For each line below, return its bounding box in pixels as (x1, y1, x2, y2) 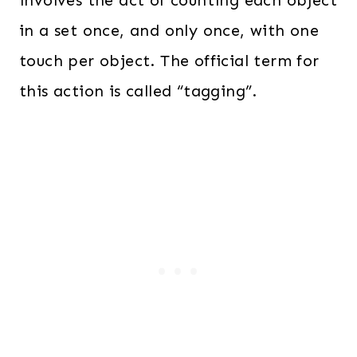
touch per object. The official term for (19, 51, 320, 70)
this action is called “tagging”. (19, 81, 257, 100)
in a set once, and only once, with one (19, 21, 320, 40)
